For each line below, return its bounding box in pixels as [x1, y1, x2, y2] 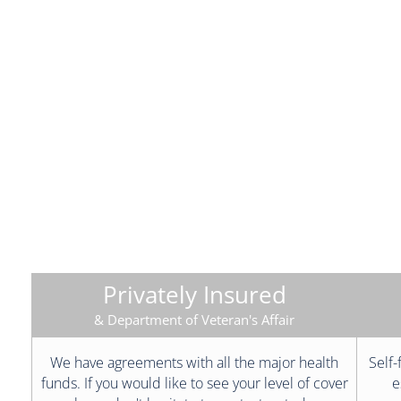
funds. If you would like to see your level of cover [40, 373, 348, 394]
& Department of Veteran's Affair [94, 311, 295, 329]
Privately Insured [102, 278, 286, 311]
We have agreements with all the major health [50, 353, 339, 373]
